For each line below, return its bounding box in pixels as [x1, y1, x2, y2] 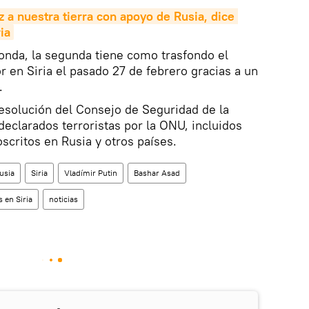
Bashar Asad [134, 168, 180, 179]
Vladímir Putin [64, 168, 117, 179]
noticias [49, 194, 78, 205]
